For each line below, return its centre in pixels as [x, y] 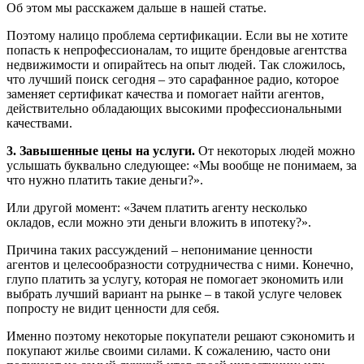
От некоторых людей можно [275, 150]
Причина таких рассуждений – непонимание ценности [160, 249]
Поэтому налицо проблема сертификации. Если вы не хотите [177, 35]
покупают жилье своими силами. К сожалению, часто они [169, 350]
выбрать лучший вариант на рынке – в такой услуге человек [174, 293]
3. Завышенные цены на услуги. [101, 150]
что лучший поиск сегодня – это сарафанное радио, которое [173, 79]
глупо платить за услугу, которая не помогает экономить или [175, 279]
